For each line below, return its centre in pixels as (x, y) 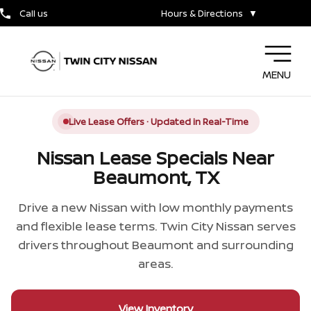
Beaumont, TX (155, 177)
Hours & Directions (202, 14)
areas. (155, 263)
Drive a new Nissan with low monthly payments (155, 207)
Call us (33, 14)
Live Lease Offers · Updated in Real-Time (158, 121)
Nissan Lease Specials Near (155, 158)
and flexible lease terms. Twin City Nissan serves (155, 226)
